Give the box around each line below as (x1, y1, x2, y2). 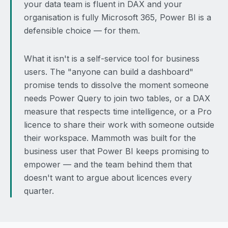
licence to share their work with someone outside (24, 120, 214, 130)
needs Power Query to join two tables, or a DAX (24, 93, 210, 103)
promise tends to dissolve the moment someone (24, 80, 209, 90)
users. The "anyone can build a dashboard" (24, 67, 193, 77)
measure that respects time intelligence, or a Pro (24, 106, 212, 117)
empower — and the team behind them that (24, 159, 192, 169)
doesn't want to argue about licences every (24, 173, 192, 183)
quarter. (24, 186, 54, 196)
